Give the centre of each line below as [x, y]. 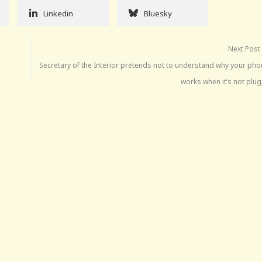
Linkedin [58, 14]
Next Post [244, 49]
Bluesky [158, 14]
